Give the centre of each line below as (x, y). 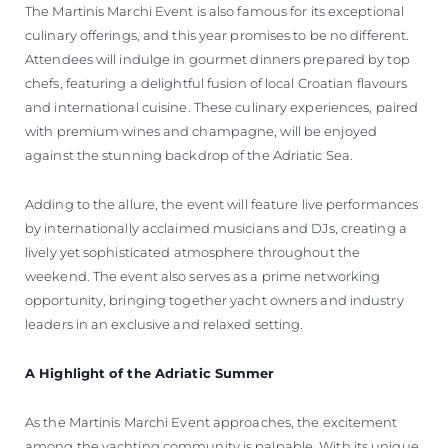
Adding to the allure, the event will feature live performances (222, 203)
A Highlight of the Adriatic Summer (150, 372)
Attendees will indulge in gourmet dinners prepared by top (217, 58)
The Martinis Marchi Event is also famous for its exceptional (215, 10)
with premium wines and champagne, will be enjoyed (201, 130)
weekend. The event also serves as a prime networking (203, 275)
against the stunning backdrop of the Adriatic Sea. (189, 154)
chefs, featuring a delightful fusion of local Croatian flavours (216, 82)
